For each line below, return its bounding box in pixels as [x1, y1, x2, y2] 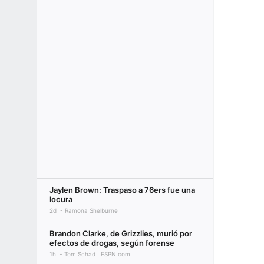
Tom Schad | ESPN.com [64, 250, 130, 258]
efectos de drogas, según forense [49, 238, 174, 247]
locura [49, 194, 72, 204]
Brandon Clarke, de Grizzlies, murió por [49, 229, 192, 238]
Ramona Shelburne [65, 207, 118, 214]
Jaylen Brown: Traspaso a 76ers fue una [49, 185, 195, 194]
